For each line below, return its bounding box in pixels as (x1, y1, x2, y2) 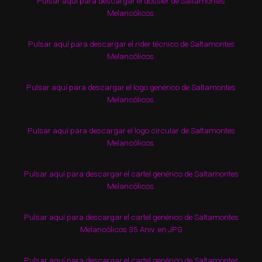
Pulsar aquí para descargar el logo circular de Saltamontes (27, 126, 235, 135)
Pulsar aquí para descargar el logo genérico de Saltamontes (26, 82, 236, 92)
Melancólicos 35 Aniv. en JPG (80, 225, 182, 234)
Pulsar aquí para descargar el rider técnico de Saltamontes (27, 39, 235, 49)
